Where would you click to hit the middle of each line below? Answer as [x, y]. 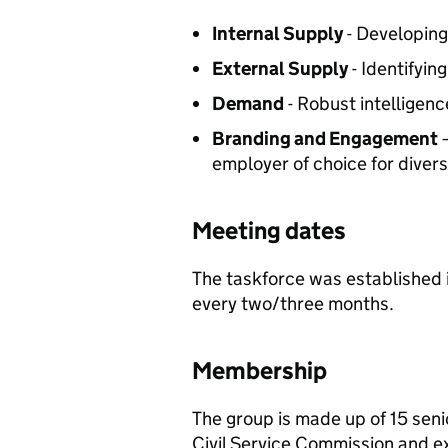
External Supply [280, 68]
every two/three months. [293, 303]
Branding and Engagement [325, 138]
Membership [259, 370]
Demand [248, 103]
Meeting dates [269, 230]
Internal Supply [277, 33]
